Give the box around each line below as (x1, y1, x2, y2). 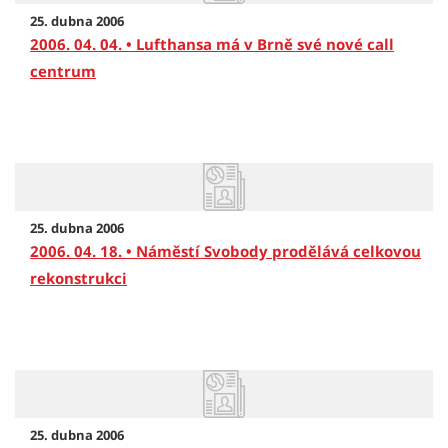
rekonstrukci (30, 268, 127, 288)
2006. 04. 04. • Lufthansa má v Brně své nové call (30, 34, 394, 54)
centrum (30, 61, 96, 81)
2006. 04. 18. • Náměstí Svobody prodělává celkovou (30, 241, 421, 261)
